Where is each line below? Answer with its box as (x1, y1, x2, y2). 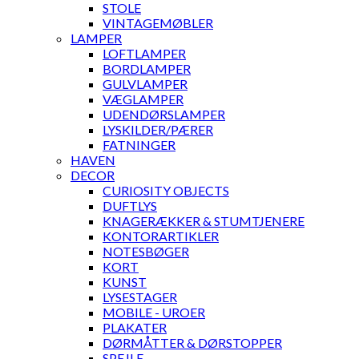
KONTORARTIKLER (103, 228, 219, 244)
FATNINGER (103, 137, 175, 153)
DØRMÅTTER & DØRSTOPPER (103, 335, 282, 351)
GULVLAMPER (103, 76, 188, 92)
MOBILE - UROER (103, 305, 205, 321)
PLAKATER (103, 320, 167, 336)
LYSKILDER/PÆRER (103, 122, 213, 138)
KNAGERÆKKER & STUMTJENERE (103, 213, 305, 229)
